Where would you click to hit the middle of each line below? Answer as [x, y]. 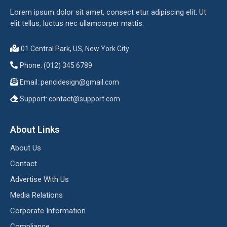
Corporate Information [48, 211]
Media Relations [36, 195]
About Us [26, 148]
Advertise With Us [40, 180]
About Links [35, 130]
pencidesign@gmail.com [80, 82]
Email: [30, 82]
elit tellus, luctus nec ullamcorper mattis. [77, 24]
